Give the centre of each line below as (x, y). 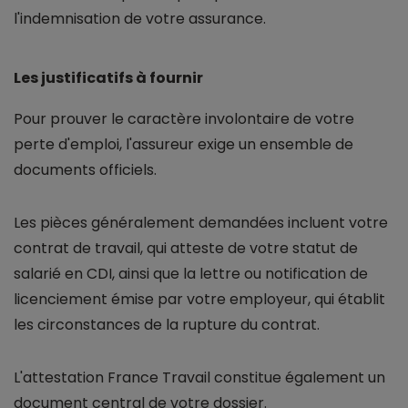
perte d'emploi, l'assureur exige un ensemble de (184, 145)
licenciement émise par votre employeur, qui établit (199, 300)
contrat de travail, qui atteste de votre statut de (186, 249)
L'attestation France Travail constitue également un (199, 378)
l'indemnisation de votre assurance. (140, 19)
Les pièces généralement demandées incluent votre (201, 223)
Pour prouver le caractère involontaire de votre (184, 119)
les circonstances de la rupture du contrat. (167, 325)
